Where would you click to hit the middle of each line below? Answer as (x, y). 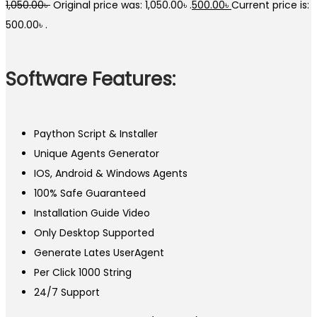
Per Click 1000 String (83, 273)
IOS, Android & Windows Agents (111, 174)
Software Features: (91, 79)
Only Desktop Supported (94, 233)
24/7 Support (67, 293)
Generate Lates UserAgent (99, 253)
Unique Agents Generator (97, 154)
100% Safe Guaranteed (90, 194)
